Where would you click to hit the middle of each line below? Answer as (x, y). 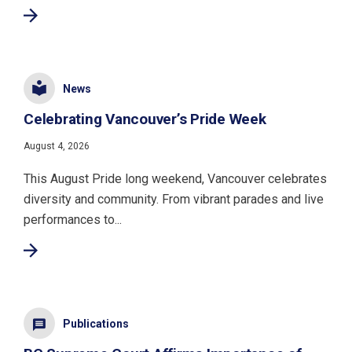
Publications (96, 324)
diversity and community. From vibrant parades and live (174, 200)
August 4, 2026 (57, 147)
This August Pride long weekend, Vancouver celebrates (175, 179)
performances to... (73, 220)
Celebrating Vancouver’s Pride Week (145, 119)
